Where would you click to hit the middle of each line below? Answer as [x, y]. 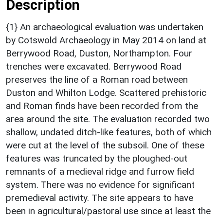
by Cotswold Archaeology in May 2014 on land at [106, 40]
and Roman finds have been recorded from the [102, 106]
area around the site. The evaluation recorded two [108, 119]
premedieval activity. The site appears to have [100, 198]
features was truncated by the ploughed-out [97, 158]
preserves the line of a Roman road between [97, 79]
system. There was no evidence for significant [100, 184]
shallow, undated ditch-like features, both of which [109, 132]
